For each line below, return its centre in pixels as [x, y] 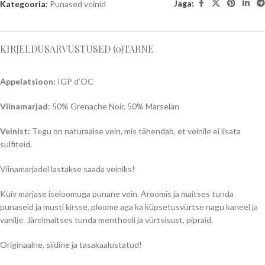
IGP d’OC [75, 81]
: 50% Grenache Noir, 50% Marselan [114, 106]
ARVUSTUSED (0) [87, 49]
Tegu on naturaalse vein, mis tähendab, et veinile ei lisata [135, 131]
